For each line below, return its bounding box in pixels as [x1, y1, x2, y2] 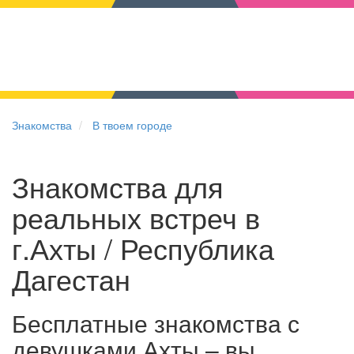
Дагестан [12, 258, 130, 299]
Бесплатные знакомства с [12, 306, 299, 340]
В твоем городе [92, 117, 172, 133]
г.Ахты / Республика [12, 228, 274, 268]
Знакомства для [12, 166, 224, 206]
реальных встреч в [12, 197, 260, 237]
